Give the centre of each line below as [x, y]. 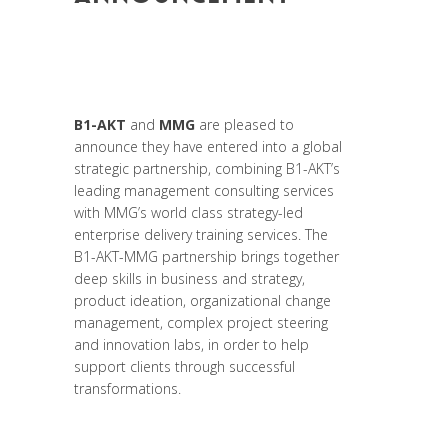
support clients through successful [184, 366]
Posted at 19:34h [129, 22]
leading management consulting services [204, 190]
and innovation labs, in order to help [191, 344]
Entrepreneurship [130, 48]
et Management [125, 74]
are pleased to [244, 124]
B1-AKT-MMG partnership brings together [206, 256]
